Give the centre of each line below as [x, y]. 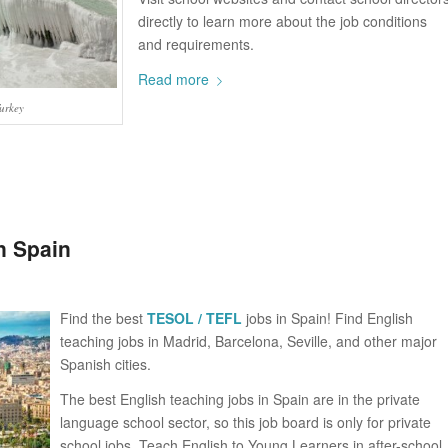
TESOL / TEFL [194, 318]
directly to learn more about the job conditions [282, 20]
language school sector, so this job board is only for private [245, 422]
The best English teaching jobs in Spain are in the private [240, 399]
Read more [173, 78]
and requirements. [196, 43]
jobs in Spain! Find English [327, 318]
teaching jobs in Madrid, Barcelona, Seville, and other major [248, 341]
